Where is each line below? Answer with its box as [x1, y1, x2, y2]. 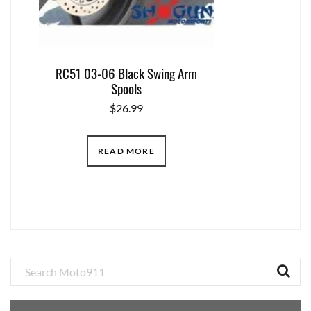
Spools [111, 78, 142, 98]
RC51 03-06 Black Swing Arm [56, 62, 197, 83]
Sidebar [10, 274, 61, 299]
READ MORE [98, 145, 155, 156]
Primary [10, 254, 65, 280]
